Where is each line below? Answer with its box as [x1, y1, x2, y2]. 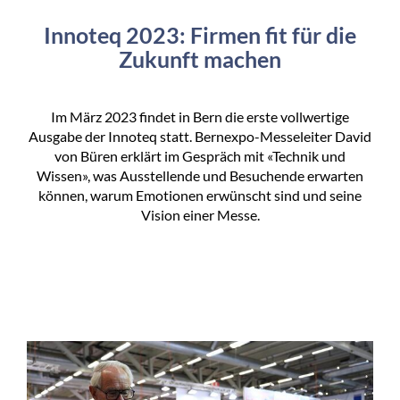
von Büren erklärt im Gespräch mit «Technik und [54, 147, 346, 165]
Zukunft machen [119, 46, 281, 73]
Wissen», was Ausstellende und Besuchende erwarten [37, 167, 363, 185]
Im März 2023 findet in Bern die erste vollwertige [51, 108, 349, 126]
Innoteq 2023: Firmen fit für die [44, 21, 356, 49]
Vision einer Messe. [140, 206, 260, 224]
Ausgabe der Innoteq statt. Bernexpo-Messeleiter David [29, 128, 371, 146]
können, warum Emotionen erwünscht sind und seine [38, 187, 362, 204]
